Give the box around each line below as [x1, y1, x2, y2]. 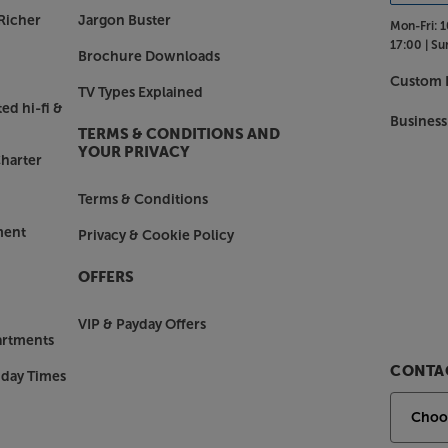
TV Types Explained [77, 83, 203, 101]
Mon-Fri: [390, 18, 438, 33]
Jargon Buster [77, 11, 171, 29]
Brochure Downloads [77, 47, 220, 65]
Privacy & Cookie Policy [77, 226, 234, 244]
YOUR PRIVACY [77, 144, 190, 160]
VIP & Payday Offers [77, 315, 206, 333]
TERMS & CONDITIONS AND [77, 126, 280, 142]
